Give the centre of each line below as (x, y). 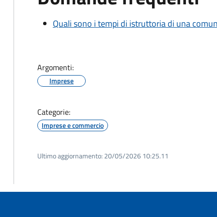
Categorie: (54, 112)
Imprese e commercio (73, 125)
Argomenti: (55, 67)
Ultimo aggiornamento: (70, 156)
